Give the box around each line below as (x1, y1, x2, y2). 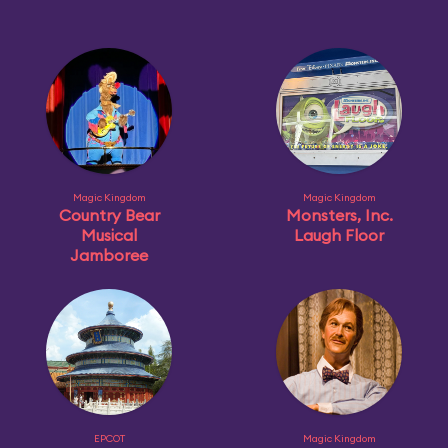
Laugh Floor (294, 225, 384, 245)
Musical (81, 225, 137, 245)
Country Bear (58, 205, 160, 225)
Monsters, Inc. (285, 205, 393, 225)
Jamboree (70, 245, 148, 265)
